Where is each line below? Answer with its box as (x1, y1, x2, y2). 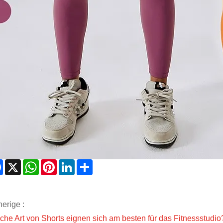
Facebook (3, 161, 38, 170)
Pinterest (57, 161, 88, 170)
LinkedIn (75, 161, 105, 170)
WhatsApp (39, 161, 76, 170)
